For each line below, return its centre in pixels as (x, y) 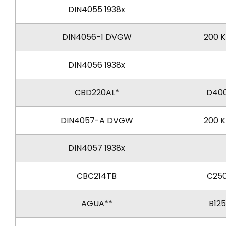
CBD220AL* (97, 92)
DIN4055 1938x (97, 9)
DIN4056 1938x (97, 65)
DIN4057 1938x (97, 148)
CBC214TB (97, 176)
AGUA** (97, 203)
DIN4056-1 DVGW (97, 37)
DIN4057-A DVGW (97, 120)
